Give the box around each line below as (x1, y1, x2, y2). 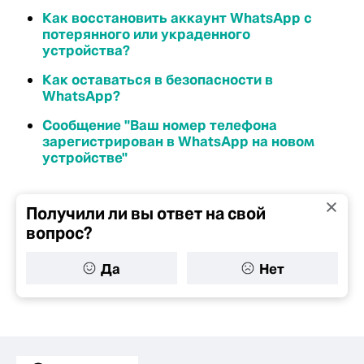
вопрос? (26, 223, 93, 244)
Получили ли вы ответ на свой (26, 203, 266, 224)
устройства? (42, 41, 130, 59)
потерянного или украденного (42, 25, 250, 43)
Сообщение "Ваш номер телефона (42, 116, 277, 134)
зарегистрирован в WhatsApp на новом (42, 132, 314, 150)
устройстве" (42, 149, 128, 167)
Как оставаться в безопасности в (42, 71, 273, 89)
